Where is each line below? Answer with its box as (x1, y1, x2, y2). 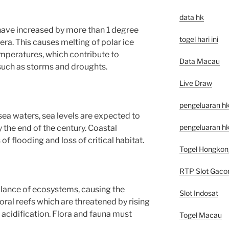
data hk (179, 12, 204, 21)
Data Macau (179, 56, 220, 65)
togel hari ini (179, 34, 218, 43)
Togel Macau (179, 210, 222, 219)
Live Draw (179, 78, 212, 87)
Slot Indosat (179, 188, 218, 197)
